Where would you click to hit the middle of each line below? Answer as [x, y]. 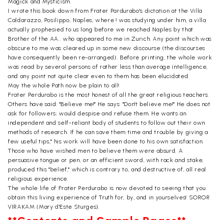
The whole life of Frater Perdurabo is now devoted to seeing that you [107, 188]
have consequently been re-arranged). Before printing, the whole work [110, 57]
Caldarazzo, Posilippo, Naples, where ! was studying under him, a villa [107, 20]
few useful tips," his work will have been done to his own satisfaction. [106, 141]
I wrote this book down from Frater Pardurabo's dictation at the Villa [105, 11]
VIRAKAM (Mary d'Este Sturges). [54, 206]
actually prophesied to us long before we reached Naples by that [101, 29]
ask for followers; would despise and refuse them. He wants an [97, 113]
